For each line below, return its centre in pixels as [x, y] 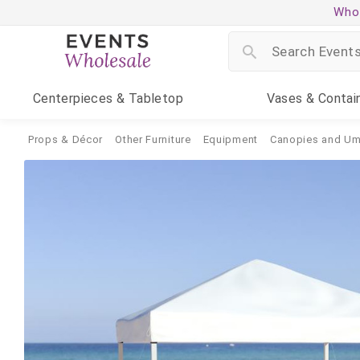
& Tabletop [148, 98]
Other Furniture [153, 139]
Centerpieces [73, 98]
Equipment [230, 139]
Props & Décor [66, 139]
